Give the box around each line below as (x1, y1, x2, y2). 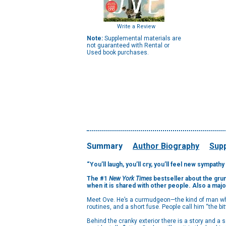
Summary (87, 141, 123, 151)
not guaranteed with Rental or (87, 42, 169, 49)
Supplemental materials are (103, 35, 181, 42)
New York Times (109, 175, 152, 182)
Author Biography (133, 141, 199, 151)
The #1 (87, 175, 109, 182)
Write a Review (117, 23, 155, 30)
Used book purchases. (87, 49, 149, 56)
